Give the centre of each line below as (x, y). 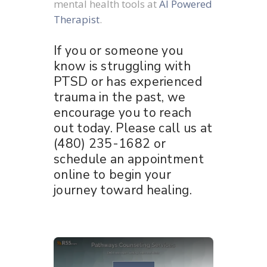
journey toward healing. (123, 190)
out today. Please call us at (133, 128)
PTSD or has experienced (128, 81)
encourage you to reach (123, 112)
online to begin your (113, 174)
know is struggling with (122, 66)
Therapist (77, 20)
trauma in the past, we (120, 97)
